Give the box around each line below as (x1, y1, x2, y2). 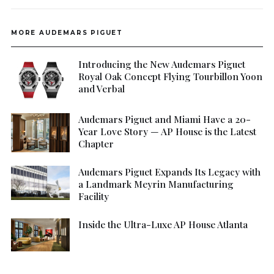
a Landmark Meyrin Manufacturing (78, 177, 234, 191)
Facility (78, 190, 109, 203)
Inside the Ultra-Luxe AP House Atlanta (78, 218, 248, 231)
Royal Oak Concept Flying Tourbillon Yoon (78, 70, 262, 83)
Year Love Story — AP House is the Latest (78, 125, 256, 138)
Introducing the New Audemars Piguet (78, 57, 245, 71)
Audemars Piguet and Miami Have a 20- (78, 113, 251, 126)
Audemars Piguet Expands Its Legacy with (78, 165, 261, 179)
